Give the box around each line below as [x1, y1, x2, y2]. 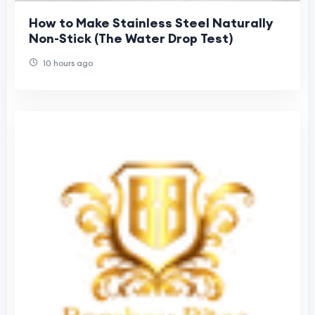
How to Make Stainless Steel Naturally [29, 15, 273, 32]
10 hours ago [41, 58, 93, 69]
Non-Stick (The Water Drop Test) [29, 30, 233, 47]
